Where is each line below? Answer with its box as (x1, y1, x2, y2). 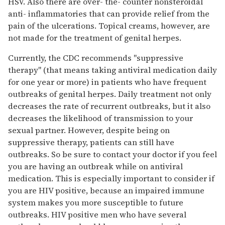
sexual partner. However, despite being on (8, 125, 170, 136)
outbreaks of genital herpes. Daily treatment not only (8, 88, 211, 100)
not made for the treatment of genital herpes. (8, 32, 181, 44)
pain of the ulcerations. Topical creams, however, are (8, 20, 210, 32)
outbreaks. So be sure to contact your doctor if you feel (8, 149, 217, 160)
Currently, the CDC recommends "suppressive (8, 52, 183, 64)
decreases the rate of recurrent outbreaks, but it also (8, 100, 210, 112)
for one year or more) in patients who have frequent (8, 76, 206, 88)
